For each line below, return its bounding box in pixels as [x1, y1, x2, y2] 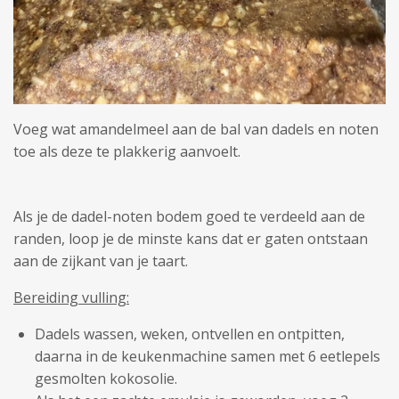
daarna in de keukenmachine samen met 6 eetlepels [35, 346, 380, 366]
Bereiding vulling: [13, 287, 129, 307]
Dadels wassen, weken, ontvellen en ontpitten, [35, 323, 345, 344]
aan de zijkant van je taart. [13, 250, 195, 271]
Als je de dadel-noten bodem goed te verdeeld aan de [13, 206, 365, 226]
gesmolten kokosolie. [35, 368, 177, 388]
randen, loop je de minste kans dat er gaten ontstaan [13, 228, 368, 248]
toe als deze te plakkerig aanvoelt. [13, 141, 244, 161]
